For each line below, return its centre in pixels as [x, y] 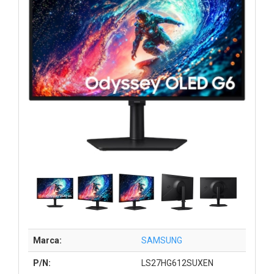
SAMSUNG [162, 240]
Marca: [47, 240]
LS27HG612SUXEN [177, 263]
